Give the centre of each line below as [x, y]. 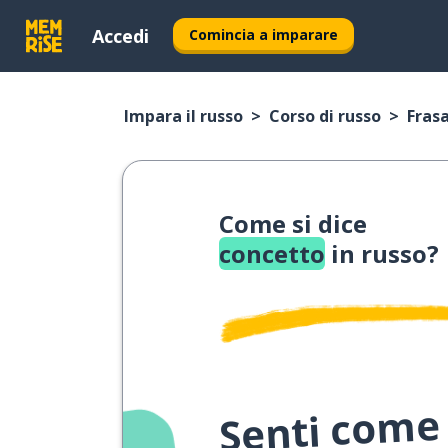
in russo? [382, 253]
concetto [272, 253]
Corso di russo [325, 116]
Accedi [120, 35]
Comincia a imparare [263, 34]
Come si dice [293, 223]
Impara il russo [183, 116]
